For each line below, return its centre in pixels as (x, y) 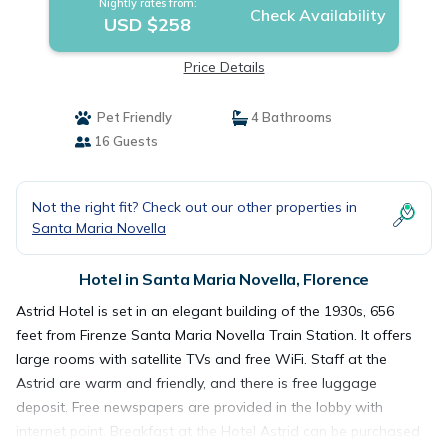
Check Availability (317, 15)
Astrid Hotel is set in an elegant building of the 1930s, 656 (205, 311)
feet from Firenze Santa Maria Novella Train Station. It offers (214, 335)
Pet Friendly (131, 117)
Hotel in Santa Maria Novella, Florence (224, 279)
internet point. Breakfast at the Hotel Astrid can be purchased (218, 431)
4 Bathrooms (290, 117)
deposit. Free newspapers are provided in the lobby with (199, 407)
